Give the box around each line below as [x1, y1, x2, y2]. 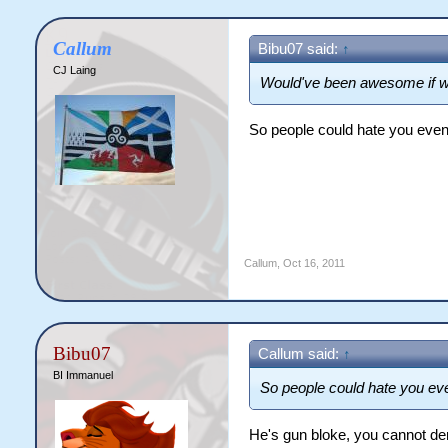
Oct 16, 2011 [282, 257, 345, 269]
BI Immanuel [52, 369, 113, 381]
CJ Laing [52, 64, 96, 76]
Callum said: [257, 346, 343, 362]
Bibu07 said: [257, 41, 342, 57]
